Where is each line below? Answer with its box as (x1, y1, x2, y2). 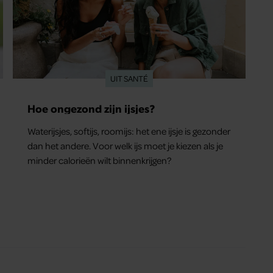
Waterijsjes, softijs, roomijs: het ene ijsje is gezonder (27, 125, 231, 138)
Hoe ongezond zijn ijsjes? (27, 101, 155, 116)
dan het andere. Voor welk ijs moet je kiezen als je (27, 140, 224, 152)
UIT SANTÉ (110, 73, 148, 84)
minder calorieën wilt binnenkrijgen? (27, 154, 172, 167)
